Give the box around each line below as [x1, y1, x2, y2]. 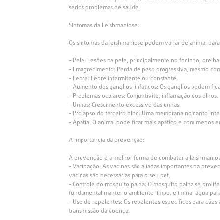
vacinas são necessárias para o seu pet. [69, 171, 171, 181]
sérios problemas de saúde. [69, 3, 140, 13]
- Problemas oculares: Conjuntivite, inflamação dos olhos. [69, 92, 219, 101]
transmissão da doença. [69, 207, 130, 216]
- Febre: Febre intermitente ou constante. [69, 74, 178, 83]
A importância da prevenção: [69, 136, 145, 145]
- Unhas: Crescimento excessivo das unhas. [69, 101, 181, 110]
